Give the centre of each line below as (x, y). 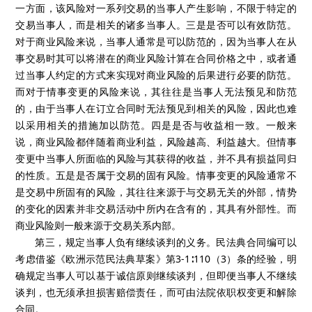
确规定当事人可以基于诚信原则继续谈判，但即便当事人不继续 (156, 275)
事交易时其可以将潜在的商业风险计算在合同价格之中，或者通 (156, 58)
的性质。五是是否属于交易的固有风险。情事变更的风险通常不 (156, 175)
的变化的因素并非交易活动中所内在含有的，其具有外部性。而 (156, 209)
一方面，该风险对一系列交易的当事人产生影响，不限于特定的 (156, 8)
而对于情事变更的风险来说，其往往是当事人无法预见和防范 (156, 92)
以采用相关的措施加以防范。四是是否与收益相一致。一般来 (156, 125)
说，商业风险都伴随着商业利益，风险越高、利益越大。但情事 (156, 142)
